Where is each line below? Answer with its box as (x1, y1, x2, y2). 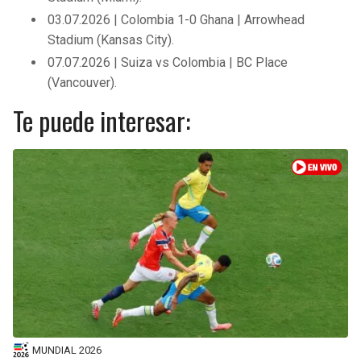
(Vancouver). (48, 75, 118, 91)
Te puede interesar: (13, 102, 190, 140)
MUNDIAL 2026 (32, 343, 102, 356)
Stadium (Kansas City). (48, 31, 175, 48)
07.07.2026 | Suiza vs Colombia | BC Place (48, 55, 288, 71)
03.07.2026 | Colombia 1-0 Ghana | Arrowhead (48, 11, 305, 27)
